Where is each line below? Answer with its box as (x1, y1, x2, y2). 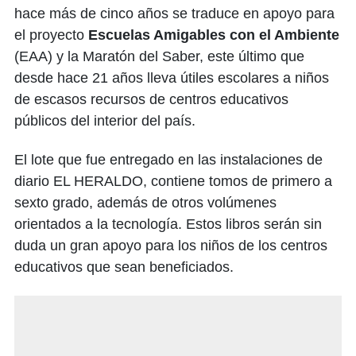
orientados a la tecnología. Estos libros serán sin (14, 215, 322, 232)
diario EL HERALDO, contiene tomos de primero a (14, 172, 332, 189)
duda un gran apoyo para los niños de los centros (14, 237, 327, 253)
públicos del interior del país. (14, 112, 195, 129)
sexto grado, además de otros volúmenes (14, 194, 277, 211)
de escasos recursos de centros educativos (14, 91, 288, 107)
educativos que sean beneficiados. (14, 258, 234, 275)
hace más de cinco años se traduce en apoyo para (14, 5, 335, 21)
